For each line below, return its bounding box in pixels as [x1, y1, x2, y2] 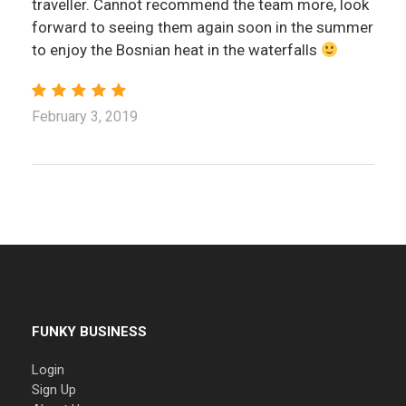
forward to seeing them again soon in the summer [32, 17, 373, 36]
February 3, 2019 [32, 107, 138, 125]
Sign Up [32, 381, 76, 398]
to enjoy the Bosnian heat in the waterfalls [32, 40, 321, 59]
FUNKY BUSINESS [32, 323, 147, 340]
